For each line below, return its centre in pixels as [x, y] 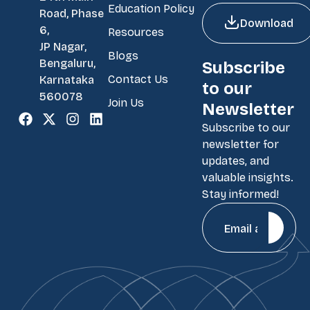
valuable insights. [248, 177]
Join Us [126, 103]
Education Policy [151, 9]
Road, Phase [72, 13]
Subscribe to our [246, 128]
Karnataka [67, 80]
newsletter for [240, 144]
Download [267, 23]
